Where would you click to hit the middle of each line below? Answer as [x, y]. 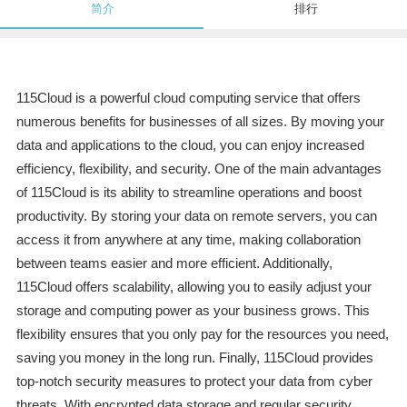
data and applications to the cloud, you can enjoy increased [190, 145]
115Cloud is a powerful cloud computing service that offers [188, 98]
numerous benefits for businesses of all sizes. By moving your [200, 122]
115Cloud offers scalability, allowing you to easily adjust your [194, 287]
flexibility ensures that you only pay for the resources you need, [202, 334]
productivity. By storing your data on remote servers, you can [196, 216]
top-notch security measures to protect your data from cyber [194, 382]
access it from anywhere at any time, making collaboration [188, 240]
